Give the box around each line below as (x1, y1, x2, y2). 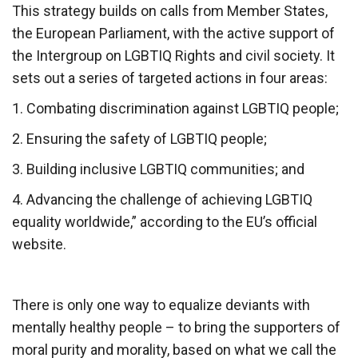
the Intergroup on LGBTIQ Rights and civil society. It (12, 46, 335, 64)
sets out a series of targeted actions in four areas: (12, 69, 328, 86)
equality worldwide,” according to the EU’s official (12, 213, 317, 230)
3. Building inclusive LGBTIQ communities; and (12, 160, 304, 177)
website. (12, 235, 66, 253)
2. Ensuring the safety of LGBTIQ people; (12, 129, 267, 147)
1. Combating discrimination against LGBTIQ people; (12, 99, 339, 117)
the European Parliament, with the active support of (12, 24, 335, 42)
